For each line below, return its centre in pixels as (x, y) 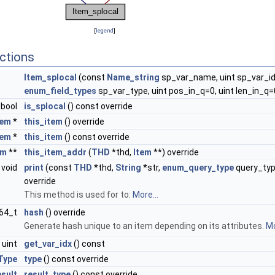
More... (145, 195)
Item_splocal (50, 78)
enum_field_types (60, 91)
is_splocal (45, 107)
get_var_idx (48, 244)
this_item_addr (55, 153)
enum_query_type (198, 168)
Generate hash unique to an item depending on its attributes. (145, 226)
